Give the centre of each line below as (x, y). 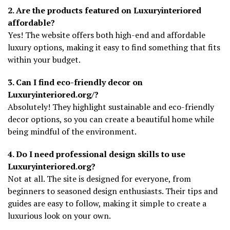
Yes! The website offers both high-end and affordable (107, 35)
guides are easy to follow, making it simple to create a (107, 203)
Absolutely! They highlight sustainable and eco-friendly (111, 107)
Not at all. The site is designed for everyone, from (99, 178)
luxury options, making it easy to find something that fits (114, 47)
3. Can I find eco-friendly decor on (75, 82)
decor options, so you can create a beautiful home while (111, 119)
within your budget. (44, 59)
